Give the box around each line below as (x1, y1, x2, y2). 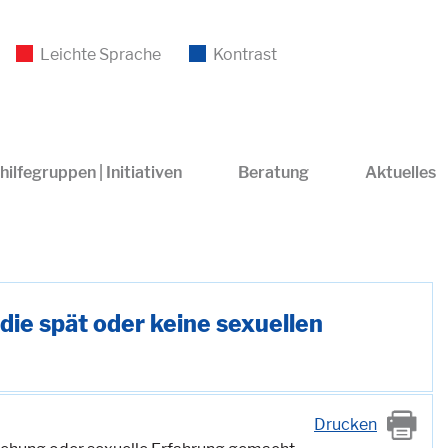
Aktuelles (364, 163, 436, 182)
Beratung (237, 163, 309, 182)
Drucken (314, 414, 377, 434)
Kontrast (212, 45, 277, 64)
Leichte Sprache (39, 45, 161, 64)
